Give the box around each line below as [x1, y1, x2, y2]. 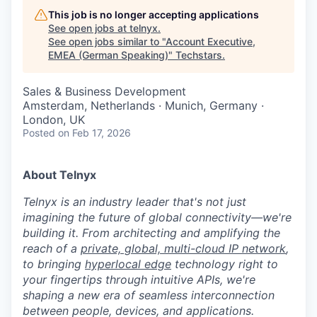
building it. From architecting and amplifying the [23, 226, 280, 240]
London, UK [23, 113, 85, 127]
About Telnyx [23, 168, 96, 182]
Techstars [175, 49, 222, 61]
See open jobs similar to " [48, 35, 166, 47]
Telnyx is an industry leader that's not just [23, 195, 246, 209]
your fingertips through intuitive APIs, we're [23, 272, 255, 287]
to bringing [23, 257, 85, 271]
